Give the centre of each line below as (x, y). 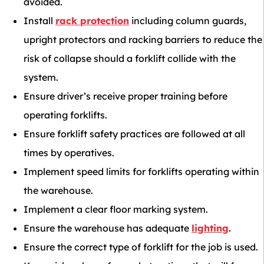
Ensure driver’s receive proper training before (126, 96)
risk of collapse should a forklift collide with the (130, 59)
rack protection (92, 21)
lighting (210, 228)
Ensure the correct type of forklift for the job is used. (141, 247)
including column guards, (188, 21)
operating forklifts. (65, 115)
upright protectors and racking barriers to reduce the (143, 40)
